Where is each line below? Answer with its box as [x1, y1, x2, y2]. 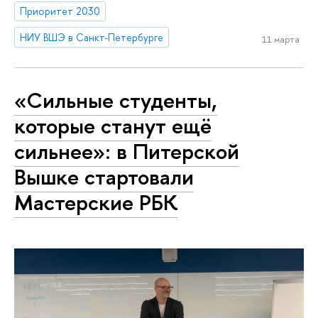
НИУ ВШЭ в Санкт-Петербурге [20, 30, 164, 44]
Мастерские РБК [14, 187, 178, 218]
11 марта [261, 33, 300, 46]
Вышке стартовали [14, 162, 194, 192]
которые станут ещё [14, 111, 212, 141]
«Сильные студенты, [14, 85, 217, 116]
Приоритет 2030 [20, 4, 101, 18]
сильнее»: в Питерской [14, 136, 239, 167]
